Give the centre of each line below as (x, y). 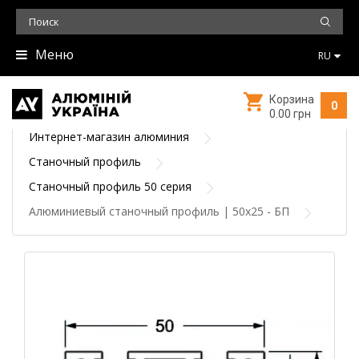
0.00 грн (290, 114)
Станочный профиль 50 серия (110, 186)
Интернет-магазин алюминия (109, 137)
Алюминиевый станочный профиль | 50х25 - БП (159, 211)
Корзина (292, 99)
